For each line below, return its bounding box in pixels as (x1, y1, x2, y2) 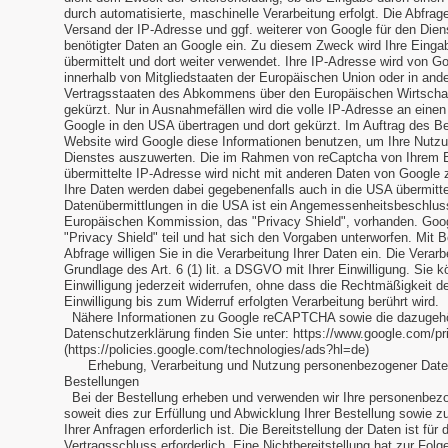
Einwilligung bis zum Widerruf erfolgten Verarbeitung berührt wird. (64, 294, 439, 310)
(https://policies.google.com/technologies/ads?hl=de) (64, 342, 369, 358)
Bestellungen (64, 374, 143, 390)
